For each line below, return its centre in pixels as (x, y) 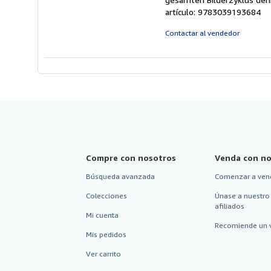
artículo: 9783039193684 (213, 12)
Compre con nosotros (131, 158)
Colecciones (106, 196)
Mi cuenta (102, 215)
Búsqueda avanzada (120, 176)
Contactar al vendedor (202, 33)
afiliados (229, 206)
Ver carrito (103, 254)
